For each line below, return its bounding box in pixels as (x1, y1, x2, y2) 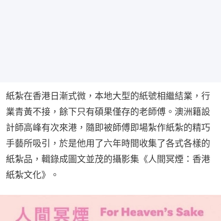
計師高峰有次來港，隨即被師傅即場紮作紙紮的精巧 (6, 122, 210, 133)
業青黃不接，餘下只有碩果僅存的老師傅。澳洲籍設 (6, 107, 210, 117)
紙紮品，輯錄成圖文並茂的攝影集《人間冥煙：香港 (6, 154, 210, 165)
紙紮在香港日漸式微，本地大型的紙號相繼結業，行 (6, 91, 210, 102)
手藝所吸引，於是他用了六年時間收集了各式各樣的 (6, 138, 210, 149)
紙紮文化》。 (6, 170, 59, 181)
